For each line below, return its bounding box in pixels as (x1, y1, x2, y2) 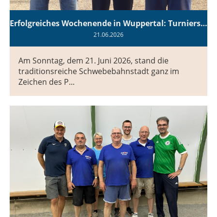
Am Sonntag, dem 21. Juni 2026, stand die (18, 55, 169, 66)
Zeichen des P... (18, 76, 75, 87)
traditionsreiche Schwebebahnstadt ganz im (18, 65, 179, 77)
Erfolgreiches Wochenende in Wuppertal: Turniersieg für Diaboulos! (201, 17, 207, 29)
